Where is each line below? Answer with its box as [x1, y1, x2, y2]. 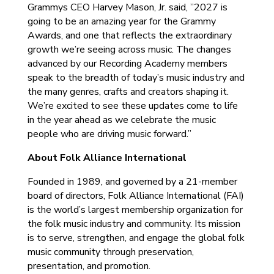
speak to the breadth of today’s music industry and [27, 71, 245, 84]
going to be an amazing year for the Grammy [27, 15, 216, 28]
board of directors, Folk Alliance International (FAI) [27, 189, 244, 202]
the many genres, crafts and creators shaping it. [27, 85, 229, 98]
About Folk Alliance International [27, 151, 187, 165]
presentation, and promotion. [27, 259, 150, 273]
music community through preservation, [27, 245, 194, 259]
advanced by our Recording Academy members [27, 57, 228, 70]
